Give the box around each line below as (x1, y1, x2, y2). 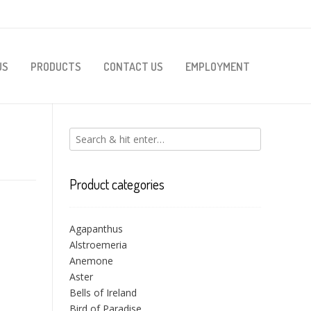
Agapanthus (69, 222, 123, 235)
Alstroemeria (69, 238, 127, 251)
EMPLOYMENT (185, 60, 250, 74)
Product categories (69, 175, 165, 193)
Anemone (69, 254, 113, 267)
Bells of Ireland (69, 286, 137, 299)
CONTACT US (103, 60, 163, 74)
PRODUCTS (31, 60, 81, 74)
